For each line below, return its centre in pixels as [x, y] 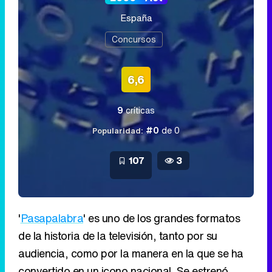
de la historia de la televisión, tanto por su [118, 235]
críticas [139, 110]
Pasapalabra [52, 218]
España [136, 17]
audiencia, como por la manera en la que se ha [131, 253]
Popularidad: [118, 131]
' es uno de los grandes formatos [161, 218]
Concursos [134, 39]
